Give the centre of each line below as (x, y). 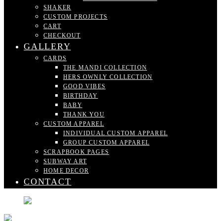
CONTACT (48, 182)
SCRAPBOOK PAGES (76, 152)
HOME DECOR (66, 171)
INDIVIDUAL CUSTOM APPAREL (115, 133)
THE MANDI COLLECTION (105, 68)
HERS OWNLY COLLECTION (108, 77)
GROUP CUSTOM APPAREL (106, 143)
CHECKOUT (62, 36)
